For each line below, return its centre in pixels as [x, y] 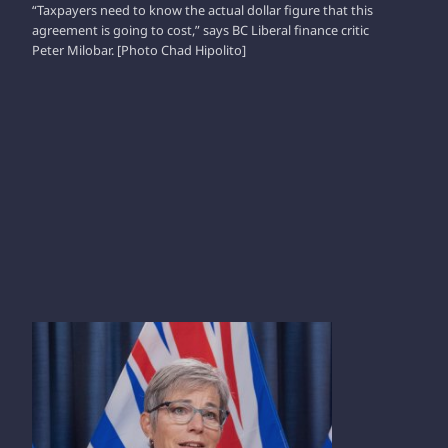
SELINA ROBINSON [107, 330]
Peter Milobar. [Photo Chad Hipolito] [139, 49]
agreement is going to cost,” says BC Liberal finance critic [200, 29]
